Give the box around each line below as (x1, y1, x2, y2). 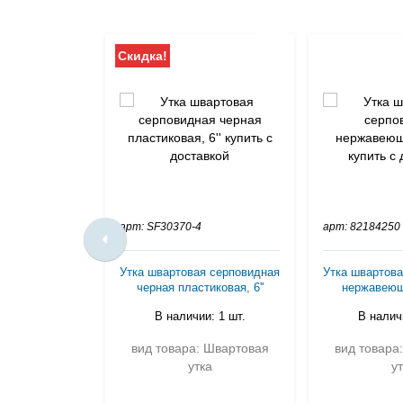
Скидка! (118, 49, 167, 63)
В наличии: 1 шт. (154, 309, 246, 323)
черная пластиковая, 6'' (136, 281, 264, 294)
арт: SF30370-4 (120, 220, 201, 233)
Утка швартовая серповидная (120, 265, 280, 279)
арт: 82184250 (323, 220, 400, 233)
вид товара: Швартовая (130, 341, 269, 355)
